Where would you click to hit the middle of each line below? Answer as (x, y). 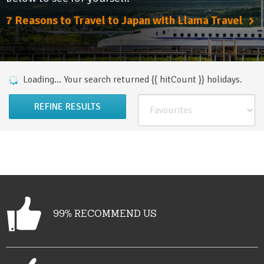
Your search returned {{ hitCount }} (135, 80)
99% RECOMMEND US (105, 213)
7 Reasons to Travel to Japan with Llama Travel (124, 20)
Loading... (41, 80)
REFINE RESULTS (67, 107)
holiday (221, 80)
